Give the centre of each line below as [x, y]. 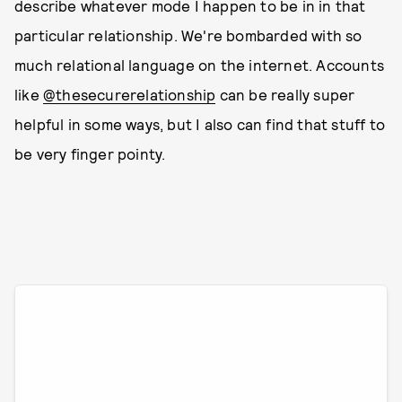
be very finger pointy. [90, 153]
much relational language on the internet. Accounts [200, 64]
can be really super [285, 94]
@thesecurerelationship [130, 94]
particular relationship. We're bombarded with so [188, 35]
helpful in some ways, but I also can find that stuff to [200, 123]
